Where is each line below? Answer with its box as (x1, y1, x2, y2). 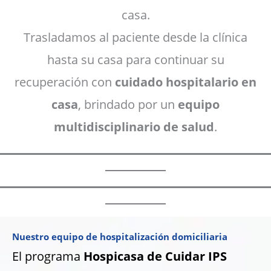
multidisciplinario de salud (54, 118, 214, 135)
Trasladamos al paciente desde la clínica (24, 28, 247, 45)
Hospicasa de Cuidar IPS (83, 247, 227, 264)
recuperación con (15, 73, 115, 90)
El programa (12, 247, 83, 264)
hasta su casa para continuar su (47, 51, 224, 68)
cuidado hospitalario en (115, 73, 256, 90)
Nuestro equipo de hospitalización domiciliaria (12, 230, 227, 243)
